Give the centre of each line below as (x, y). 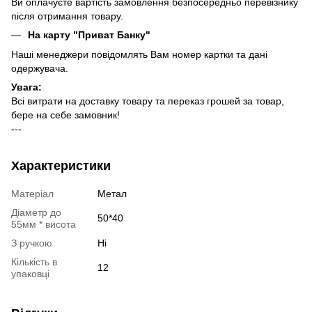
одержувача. (40, 68)
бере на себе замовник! (65, 115)
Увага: (26, 87)
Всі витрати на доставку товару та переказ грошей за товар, (148, 101)
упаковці (30, 273)
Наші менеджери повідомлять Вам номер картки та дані (139, 54)
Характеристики (61, 165)
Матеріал (32, 193)
